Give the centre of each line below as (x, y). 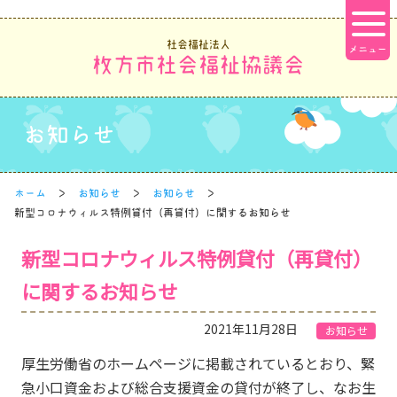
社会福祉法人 (198, 44)
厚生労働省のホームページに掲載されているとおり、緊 (198, 363)
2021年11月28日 (253, 328)
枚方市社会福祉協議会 (198, 65)
